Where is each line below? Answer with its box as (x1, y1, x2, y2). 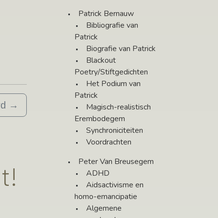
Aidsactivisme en (86, 180, 144, 191)
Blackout (86, 55, 116, 66)
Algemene (86, 203, 122, 214)
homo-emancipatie (74, 191, 137, 202)
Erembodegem (74, 113, 125, 125)
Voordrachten (86, 137, 131, 148)
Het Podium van (86, 78, 141, 90)
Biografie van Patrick (86, 43, 156, 54)
